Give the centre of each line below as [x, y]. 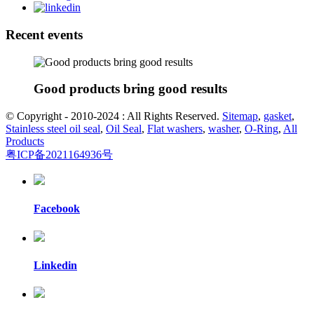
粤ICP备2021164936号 [59, 155]
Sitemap [240, 116]
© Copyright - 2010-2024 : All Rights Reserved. [114, 116]
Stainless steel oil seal [53, 129]
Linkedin [55, 265]
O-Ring [261, 129]
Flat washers [175, 129]
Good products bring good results [130, 89]
